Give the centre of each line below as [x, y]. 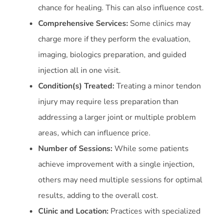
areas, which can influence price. [94, 133]
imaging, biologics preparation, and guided [112, 55]
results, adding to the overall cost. [98, 196]
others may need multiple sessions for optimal [120, 180]
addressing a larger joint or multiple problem [117, 118]
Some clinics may [160, 24]
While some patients [152, 149]
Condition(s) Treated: [77, 86]
